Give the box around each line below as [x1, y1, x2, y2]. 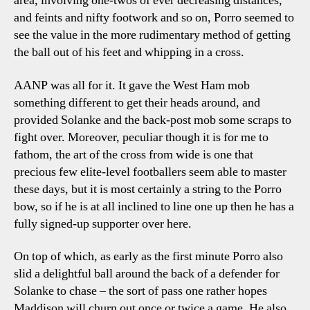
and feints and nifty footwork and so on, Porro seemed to [14, 10, 294, 26]
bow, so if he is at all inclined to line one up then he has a [14, 198, 294, 215]
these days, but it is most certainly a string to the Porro [14, 181, 282, 197]
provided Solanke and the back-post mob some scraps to [14, 111, 291, 128]
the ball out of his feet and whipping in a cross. [14, 44, 244, 60]
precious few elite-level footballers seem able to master [14, 163, 286, 180]
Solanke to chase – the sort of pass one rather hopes [14, 283, 267, 299]
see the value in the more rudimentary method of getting [14, 27, 291, 43]
